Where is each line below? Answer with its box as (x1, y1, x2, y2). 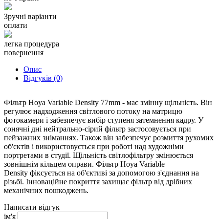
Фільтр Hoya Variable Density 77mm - (4, 98, 127, 107)
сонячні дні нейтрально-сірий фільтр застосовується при (4, 124, 191, 133)
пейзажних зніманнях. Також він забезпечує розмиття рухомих (4, 133, 214, 142)
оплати (4, 21, 27, 29)
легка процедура (4, 39, 59, 48)
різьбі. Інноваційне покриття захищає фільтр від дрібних (4, 177, 192, 186)
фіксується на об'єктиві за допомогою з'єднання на (28, 168, 199, 177)
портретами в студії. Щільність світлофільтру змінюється (4, 151, 193, 159)
